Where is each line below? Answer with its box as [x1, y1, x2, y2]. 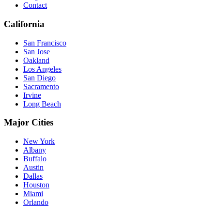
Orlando [23, 198, 48, 207]
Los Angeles [23, 64, 62, 73]
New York [23, 137, 55, 146]
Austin [23, 163, 44, 172]
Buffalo [23, 155, 46, 163]
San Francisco [23, 38, 66, 47]
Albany [23, 146, 46, 155]
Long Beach [23, 99, 61, 108]
